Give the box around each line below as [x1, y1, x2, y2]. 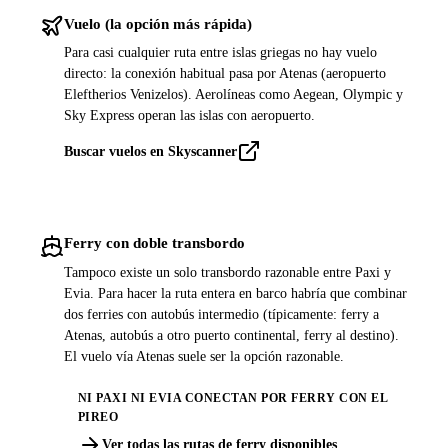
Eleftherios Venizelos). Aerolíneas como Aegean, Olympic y [64, 86, 403, 102]
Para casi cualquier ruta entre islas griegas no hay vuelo [64, 44, 377, 60]
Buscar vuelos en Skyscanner [64, 143, 237, 159]
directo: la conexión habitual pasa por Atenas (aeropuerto [64, 65, 386, 81]
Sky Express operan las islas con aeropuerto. [64, 107, 315, 123]
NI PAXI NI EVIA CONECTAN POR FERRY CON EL [77, 391, 388, 406]
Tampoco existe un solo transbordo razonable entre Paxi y [64, 264, 391, 280]
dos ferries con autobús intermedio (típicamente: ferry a [64, 306, 379, 322]
